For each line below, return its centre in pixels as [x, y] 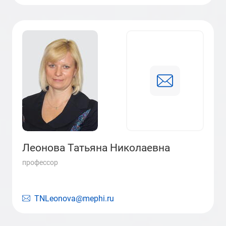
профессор [40, 162]
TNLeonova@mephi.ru [74, 199]
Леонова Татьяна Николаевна [96, 148]
